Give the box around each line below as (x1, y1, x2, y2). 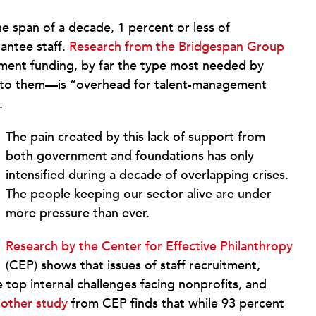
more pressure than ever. (5, 205, 150, 223)
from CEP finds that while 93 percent (68, 295, 284, 313)
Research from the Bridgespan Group (69, 38, 284, 56)
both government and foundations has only (5, 147, 254, 166)
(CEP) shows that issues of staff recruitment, (5, 257, 260, 275)
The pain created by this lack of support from (5, 128, 265, 147)
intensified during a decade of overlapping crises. (5, 166, 288, 185)
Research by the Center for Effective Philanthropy (5, 238, 293, 256)
